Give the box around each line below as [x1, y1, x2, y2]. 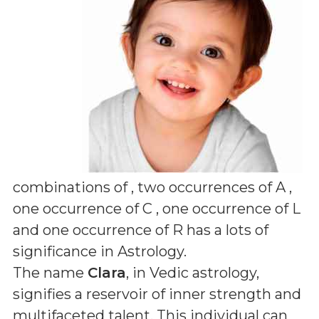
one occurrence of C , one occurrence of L [13, 200, 300, 217]
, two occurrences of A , [131, 179, 292, 196]
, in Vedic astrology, [126, 264, 259, 281]
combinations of [13, 179, 131, 196]
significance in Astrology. [13, 243, 187, 260]
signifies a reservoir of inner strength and [13, 286, 301, 303]
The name [13, 264, 88, 281]
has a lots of [183, 221, 268, 239]
